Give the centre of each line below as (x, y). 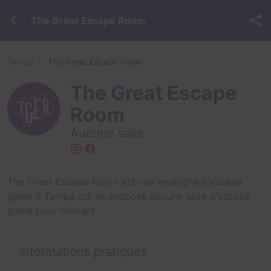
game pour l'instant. (53, 211)
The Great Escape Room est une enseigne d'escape (125, 182)
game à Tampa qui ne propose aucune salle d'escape (129, 196)
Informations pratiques (83, 252)
